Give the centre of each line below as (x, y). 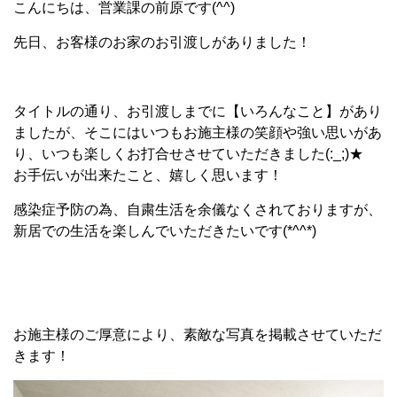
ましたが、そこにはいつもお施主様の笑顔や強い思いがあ (198, 132)
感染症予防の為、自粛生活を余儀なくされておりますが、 (198, 210)
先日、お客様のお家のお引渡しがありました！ (162, 42)
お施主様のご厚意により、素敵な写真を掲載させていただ (198, 335)
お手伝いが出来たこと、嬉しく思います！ (148, 175)
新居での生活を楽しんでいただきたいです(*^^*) (165, 231)
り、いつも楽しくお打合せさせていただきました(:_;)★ (195, 154)
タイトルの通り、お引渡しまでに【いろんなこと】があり (198, 111)
